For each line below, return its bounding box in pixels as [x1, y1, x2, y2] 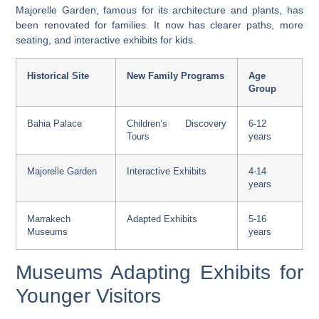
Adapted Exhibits [127, 214, 198, 224]
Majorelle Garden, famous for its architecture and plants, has [16, 4, 303, 16]
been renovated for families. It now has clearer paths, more [16, 19, 303, 31]
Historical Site [27, 70, 90, 81]
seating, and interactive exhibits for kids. [16, 34, 197, 46]
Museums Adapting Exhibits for [16, 261, 303, 283]
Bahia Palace [27, 118, 83, 129]
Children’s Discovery [127, 118, 227, 129]
